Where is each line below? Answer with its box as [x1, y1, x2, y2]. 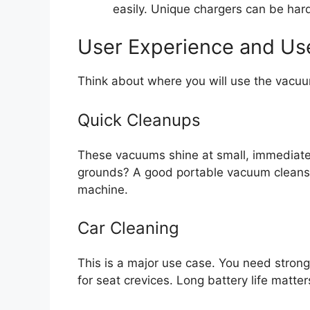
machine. [77, 182, 128, 197]
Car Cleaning [77, 218, 179, 239]
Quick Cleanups [77, 109, 201, 130]
